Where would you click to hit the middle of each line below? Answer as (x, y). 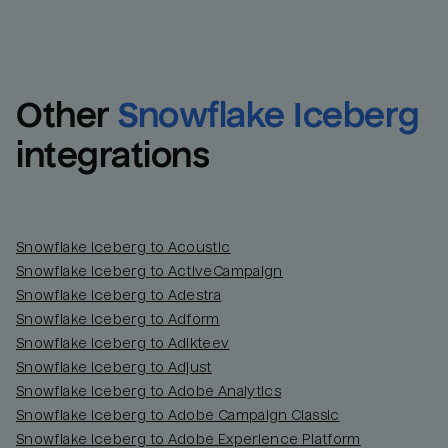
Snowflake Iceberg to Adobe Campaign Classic (178, 414)
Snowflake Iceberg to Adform (118, 318)
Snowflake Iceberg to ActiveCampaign (149, 270)
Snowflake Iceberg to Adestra (119, 294)
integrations (113, 155)
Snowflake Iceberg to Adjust (114, 366)
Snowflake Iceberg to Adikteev (123, 342)
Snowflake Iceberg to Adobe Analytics (149, 390)
